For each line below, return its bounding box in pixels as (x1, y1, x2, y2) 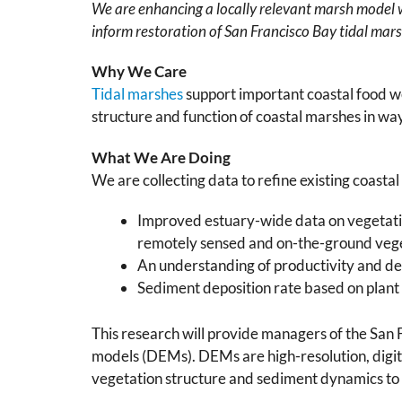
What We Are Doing (92, 147, 231, 167)
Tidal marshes (92, 84, 183, 104)
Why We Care (92, 62, 187, 82)
